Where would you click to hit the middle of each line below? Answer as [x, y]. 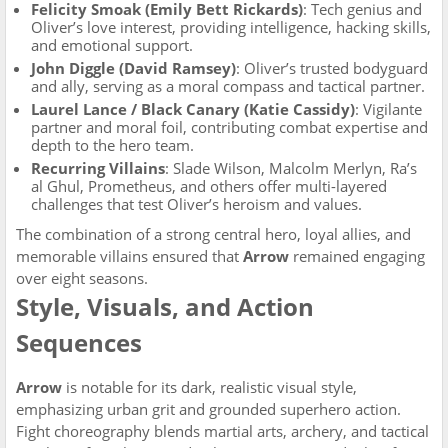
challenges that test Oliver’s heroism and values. [196, 204]
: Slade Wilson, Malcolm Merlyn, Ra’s [291, 168]
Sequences [79, 342]
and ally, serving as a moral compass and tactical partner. [228, 86]
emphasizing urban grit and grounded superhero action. [208, 409]
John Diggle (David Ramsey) [133, 68]
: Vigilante [388, 109]
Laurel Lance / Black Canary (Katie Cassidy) [193, 109]
